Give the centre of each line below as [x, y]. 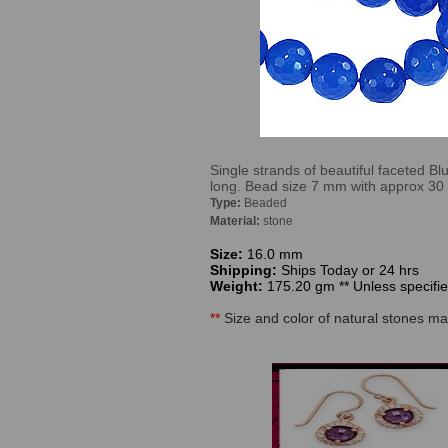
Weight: [238, 286]
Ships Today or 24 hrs [350, 270]
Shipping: [245, 270]
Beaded [265, 203]
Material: [236, 221]
